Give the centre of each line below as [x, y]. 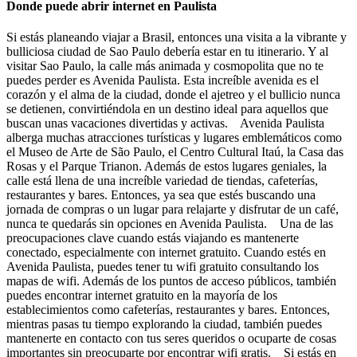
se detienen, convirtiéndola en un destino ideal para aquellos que [167, 108]
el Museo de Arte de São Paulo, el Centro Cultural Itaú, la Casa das [175, 151]
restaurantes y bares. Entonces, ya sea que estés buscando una [161, 194]
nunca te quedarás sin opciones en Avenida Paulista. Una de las [170, 223]
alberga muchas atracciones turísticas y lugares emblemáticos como [174, 137]
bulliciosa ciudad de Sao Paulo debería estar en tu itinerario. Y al [167, 51]
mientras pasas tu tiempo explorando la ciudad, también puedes [164, 324]
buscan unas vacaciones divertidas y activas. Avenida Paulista [165, 123]
